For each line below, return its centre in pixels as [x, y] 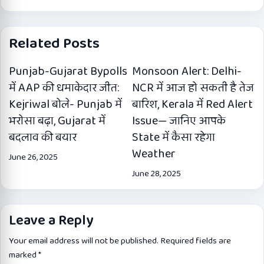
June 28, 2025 [156, 174]
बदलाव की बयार [43, 137]
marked [24, 255]
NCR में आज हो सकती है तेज [193, 88]
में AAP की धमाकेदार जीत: [64, 88]
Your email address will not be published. [84, 241]
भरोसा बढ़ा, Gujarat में [57, 121]
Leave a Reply [51, 221]
